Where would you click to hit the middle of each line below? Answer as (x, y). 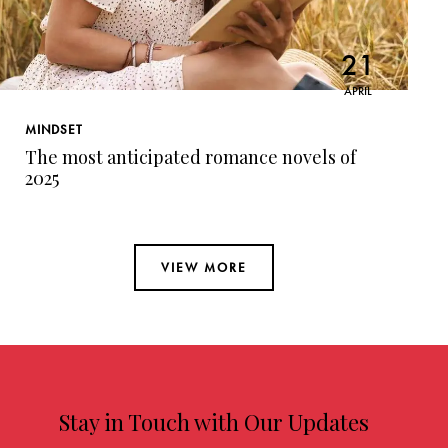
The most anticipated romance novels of (190, 157)
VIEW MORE (204, 268)
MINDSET (54, 130)
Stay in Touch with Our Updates (214, 422)
